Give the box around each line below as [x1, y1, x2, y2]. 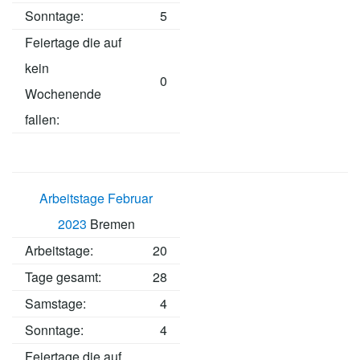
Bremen [86, 215, 135, 234]
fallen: [25, 110, 59, 129]
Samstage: [25, 294, 86, 313]
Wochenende [25, 84, 101, 104]
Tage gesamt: [25, 268, 101, 287]
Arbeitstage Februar [39, 189, 153, 208]
